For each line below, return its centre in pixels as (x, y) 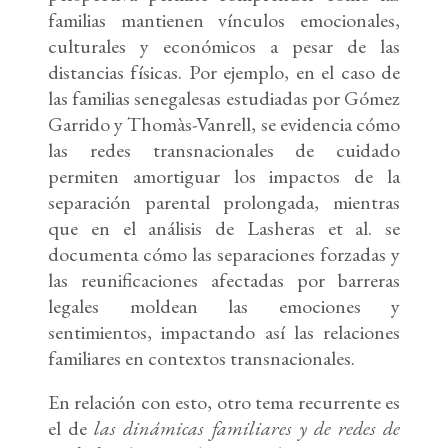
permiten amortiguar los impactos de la (224, 176)
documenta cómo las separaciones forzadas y (224, 254)
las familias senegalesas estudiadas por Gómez (224, 98)
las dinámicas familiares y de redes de (247, 428)
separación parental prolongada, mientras (224, 202)
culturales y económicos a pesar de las (224, 46)
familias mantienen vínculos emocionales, (224, 20)
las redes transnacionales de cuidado (224, 150)
